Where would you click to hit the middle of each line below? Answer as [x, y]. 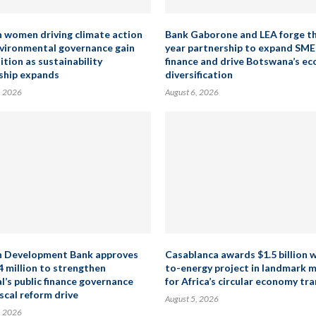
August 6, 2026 [192, 92]
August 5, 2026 [192, 299]
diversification [199, 74]
